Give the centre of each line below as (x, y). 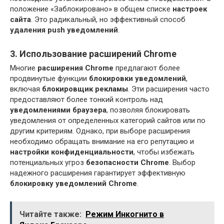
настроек (190, 9)
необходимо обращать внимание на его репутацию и (102, 141)
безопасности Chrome (127, 162)
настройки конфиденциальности (72, 152)
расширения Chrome (75, 68)
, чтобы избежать (164, 152)
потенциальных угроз (48, 162)
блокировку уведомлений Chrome (73, 183)
